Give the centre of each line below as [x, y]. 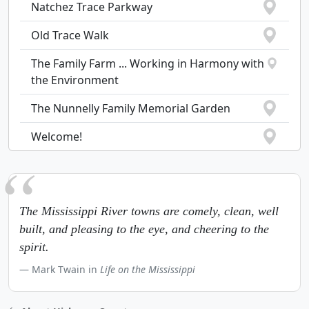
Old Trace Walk [70, 35]
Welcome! [57, 137]
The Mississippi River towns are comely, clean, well [149, 211]
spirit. [34, 247]
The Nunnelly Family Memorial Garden [131, 108]
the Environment [75, 80]
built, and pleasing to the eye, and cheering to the [144, 229]
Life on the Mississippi [148, 269]
